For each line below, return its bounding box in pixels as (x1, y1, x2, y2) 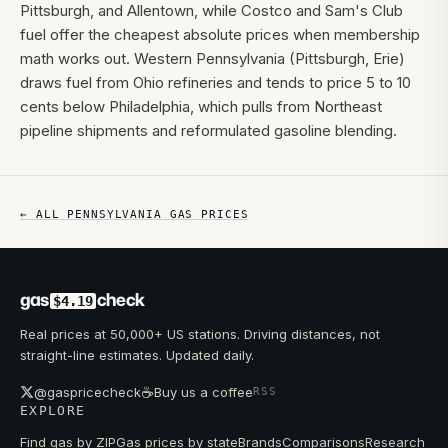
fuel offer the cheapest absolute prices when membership (20, 25, 420, 44)
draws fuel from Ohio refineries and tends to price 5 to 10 (20, 73, 411, 92)
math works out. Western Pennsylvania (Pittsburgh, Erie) (20, 49, 405, 68)
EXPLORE (20, 403, 86, 418)
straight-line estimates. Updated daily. (20, 347, 254, 363)
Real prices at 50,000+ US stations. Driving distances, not (20, 326, 380, 342)
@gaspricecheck (34, 384, 141, 400)
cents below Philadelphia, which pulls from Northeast (20, 97, 382, 116)
